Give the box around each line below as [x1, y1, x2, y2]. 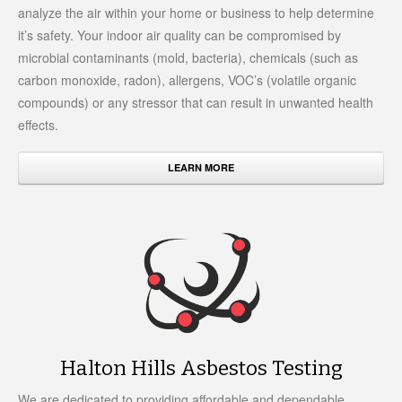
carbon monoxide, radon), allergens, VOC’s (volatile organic [18, 71, 356, 90]
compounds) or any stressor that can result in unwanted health [18, 93, 373, 112]
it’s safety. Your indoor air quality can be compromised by [18, 26, 341, 45]
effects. [18, 116, 58, 135]
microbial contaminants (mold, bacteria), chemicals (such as [18, 48, 358, 67]
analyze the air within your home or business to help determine [18, 4, 374, 22]
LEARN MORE [168, 161, 234, 175]
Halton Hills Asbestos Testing [59, 355, 343, 381]
